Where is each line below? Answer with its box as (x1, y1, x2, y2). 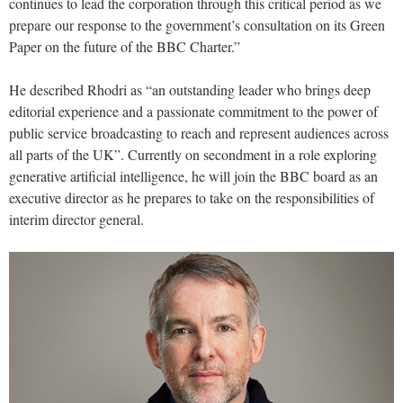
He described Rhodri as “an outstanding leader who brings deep (9, 80, 371, 100)
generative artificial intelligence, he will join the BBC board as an (9, 166, 378, 186)
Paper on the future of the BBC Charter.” (9, 37, 240, 57)
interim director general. (9, 210, 144, 229)
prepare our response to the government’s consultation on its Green (9, 15, 385, 35)
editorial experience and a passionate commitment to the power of (9, 102, 378, 121)
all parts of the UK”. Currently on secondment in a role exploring (9, 145, 377, 165)
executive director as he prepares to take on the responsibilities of (9, 188, 374, 208)
